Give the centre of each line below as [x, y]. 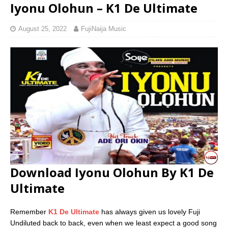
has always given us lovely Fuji [150, 211]
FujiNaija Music [104, 29]
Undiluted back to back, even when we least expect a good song [113, 223]
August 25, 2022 [42, 29]
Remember [29, 211]
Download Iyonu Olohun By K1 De [112, 172]
